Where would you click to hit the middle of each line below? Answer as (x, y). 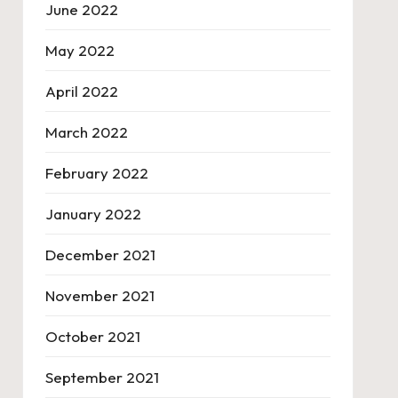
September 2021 (102, 377)
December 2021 (100, 255)
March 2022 (86, 132)
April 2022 (81, 91)
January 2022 (93, 214)
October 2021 (92, 336)
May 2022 (80, 50)
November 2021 (99, 295)
